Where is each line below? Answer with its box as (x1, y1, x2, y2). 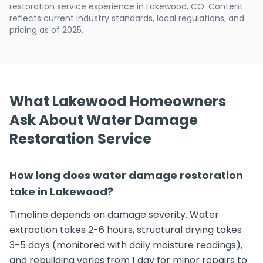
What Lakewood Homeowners (9, 92, 226, 111)
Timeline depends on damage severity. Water (9, 208, 219, 221)
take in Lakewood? (9, 184, 113, 199)
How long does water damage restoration (9, 168, 243, 183)
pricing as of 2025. (9, 24, 83, 36)
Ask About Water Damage (9, 110, 198, 130)
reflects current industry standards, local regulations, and (9, 12, 244, 24)
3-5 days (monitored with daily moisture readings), (9, 238, 242, 252)
